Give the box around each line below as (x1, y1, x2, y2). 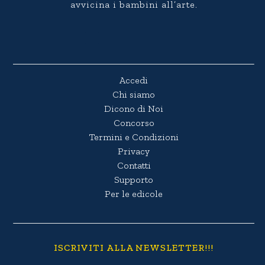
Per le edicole (105, 188, 163, 200)
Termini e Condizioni (89, 131, 179, 143)
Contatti (117, 160, 151, 172)
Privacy (118, 146, 150, 157)
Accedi (119, 75, 148, 86)
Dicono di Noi (104, 103, 164, 115)
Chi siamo (112, 89, 156, 101)
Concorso (113, 117, 154, 129)
